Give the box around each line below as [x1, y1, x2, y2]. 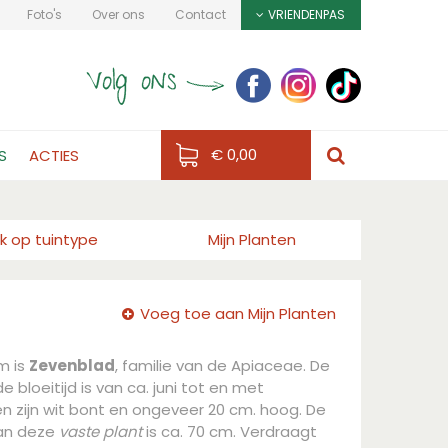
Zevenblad [29, 355, 115, 376]
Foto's [27, 6, 62, 23]
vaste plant [59, 421, 142, 442]
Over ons [92, 6, 145, 23]
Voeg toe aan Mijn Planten [140, 303, 336, 324]
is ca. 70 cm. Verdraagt [142, 421, 317, 442]
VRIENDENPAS [268, 6, 345, 23]
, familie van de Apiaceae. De [115, 355, 330, 376]
